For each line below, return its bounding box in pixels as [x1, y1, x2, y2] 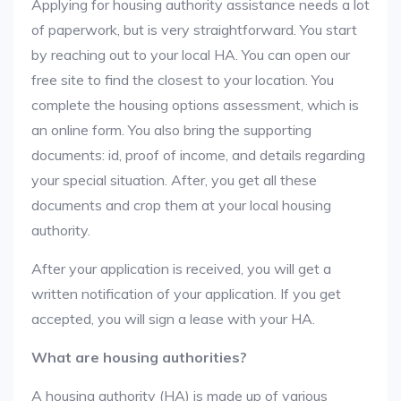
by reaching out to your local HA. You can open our [31, 46, 350, 64]
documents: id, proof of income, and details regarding [31, 146, 365, 164]
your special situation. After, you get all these [31, 171, 317, 189]
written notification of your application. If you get [31, 285, 341, 303]
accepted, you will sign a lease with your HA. [31, 310, 315, 328]
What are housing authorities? [31, 348, 247, 366]
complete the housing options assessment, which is [31, 96, 359, 114]
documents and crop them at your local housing [31, 196, 331, 214]
